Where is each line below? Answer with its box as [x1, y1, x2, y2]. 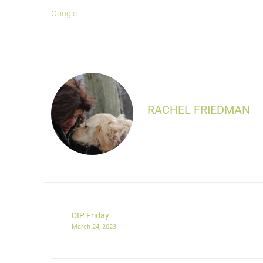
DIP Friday [72, 211, 109, 221]
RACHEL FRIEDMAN [147, 103, 250, 117]
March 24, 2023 [72, 223, 116, 231]
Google [51, 9, 77, 19]
